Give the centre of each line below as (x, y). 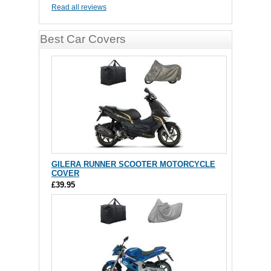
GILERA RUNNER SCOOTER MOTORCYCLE (133, 165)
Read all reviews (79, 8)
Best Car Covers (83, 39)
